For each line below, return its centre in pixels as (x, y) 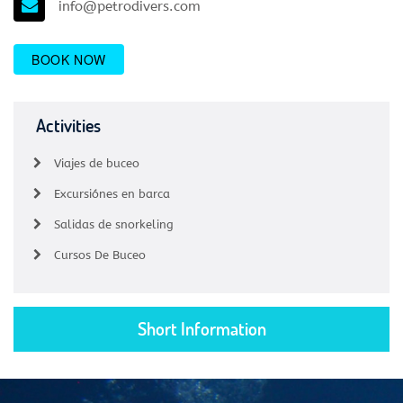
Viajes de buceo (97, 164)
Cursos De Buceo (100, 255)
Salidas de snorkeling (114, 225)
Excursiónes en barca (112, 194)
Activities (68, 125)
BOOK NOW (69, 60)
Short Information (201, 329)
